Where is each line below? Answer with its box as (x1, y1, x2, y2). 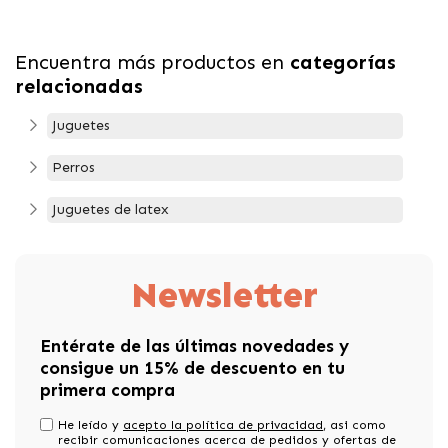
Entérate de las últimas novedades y (40, 335, 349, 357)
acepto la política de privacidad (123, 417, 323, 432)
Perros (52, 158, 95, 176)
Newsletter (130, 273, 318, 316)
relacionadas (15, 73, 143, 98)
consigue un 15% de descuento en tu (40, 357, 345, 379)
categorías (290, 49, 396, 74)
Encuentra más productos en (15, 49, 290, 74)
